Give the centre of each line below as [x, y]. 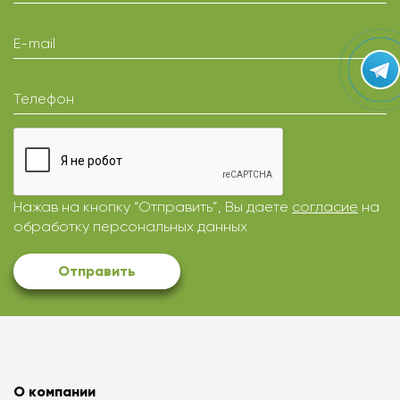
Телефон [44, 99]
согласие [325, 207]
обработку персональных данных [130, 227]
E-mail [34, 44]
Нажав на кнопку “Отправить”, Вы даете [153, 207]
